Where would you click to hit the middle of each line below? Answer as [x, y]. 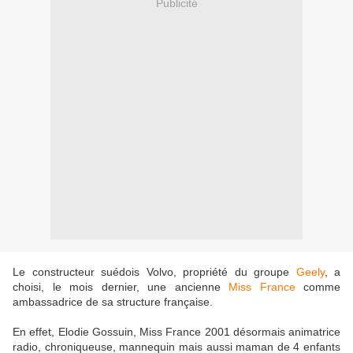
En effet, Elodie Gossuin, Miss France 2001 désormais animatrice [176, 332]
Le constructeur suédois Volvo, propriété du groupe [154, 272]
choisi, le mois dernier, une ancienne [121, 287]
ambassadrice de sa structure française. [113, 302]
